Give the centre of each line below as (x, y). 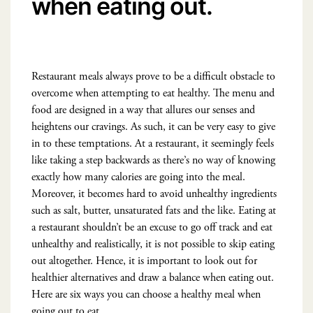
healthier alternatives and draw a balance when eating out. (153, 277)
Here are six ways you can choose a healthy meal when (146, 294)
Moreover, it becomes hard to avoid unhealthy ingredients (154, 194)
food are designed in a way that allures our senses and (143, 110)
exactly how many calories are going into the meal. (138, 177)
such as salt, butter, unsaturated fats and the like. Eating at (154, 210)
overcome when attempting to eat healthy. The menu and (153, 93)
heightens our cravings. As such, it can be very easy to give (153, 126)
